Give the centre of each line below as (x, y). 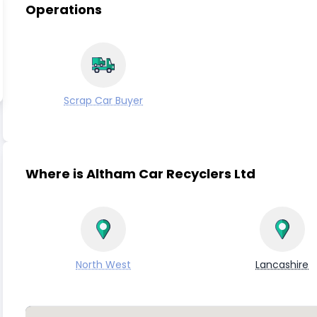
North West (104, 265)
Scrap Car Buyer (104, 100)
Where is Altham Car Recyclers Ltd (140, 174)
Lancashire (282, 265)
